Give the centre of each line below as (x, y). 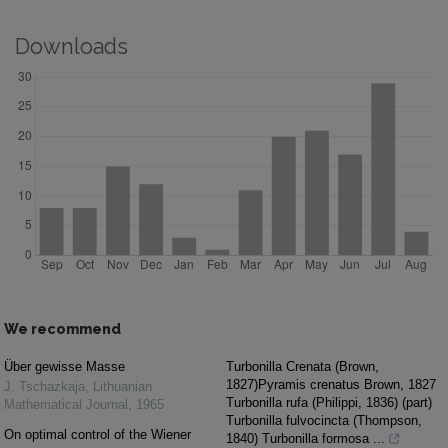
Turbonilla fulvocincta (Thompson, (324, 420)
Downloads (71, 46)
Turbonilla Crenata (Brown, (302, 366)
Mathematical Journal (66, 404)
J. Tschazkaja (44, 386)
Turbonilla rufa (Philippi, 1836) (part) (329, 402)
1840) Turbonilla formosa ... (305, 438)
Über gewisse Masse (64, 366)
